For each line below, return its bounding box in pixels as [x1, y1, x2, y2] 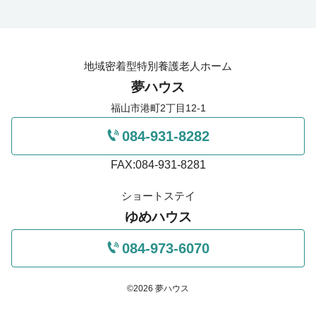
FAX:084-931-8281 [110, 159, 206, 171]
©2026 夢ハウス [127, 284, 189, 293]
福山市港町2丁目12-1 [110, 102, 206, 114]
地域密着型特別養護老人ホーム [84, 60, 232, 72]
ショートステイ [121, 190, 195, 202]
